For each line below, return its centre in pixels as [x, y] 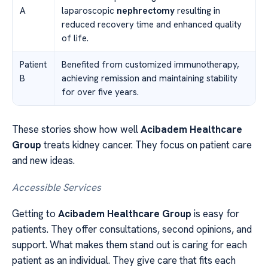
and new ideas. [43, 161]
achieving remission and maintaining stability [150, 79]
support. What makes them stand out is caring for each [130, 245]
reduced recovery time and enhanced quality [152, 25]
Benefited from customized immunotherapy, [150, 65]
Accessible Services [57, 187]
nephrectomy [146, 11]
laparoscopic [89, 11]
